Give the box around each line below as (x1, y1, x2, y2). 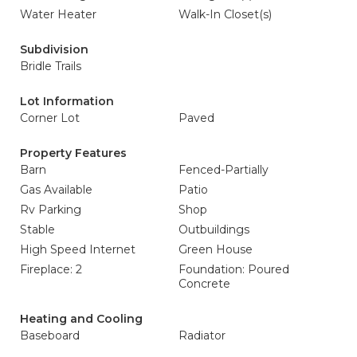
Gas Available (20, 182, 92, 197)
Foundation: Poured (178, 262, 289, 277)
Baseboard (20, 328, 80, 343)
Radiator (178, 328, 226, 343)
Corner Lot (20, 111, 80, 125)
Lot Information (20, 94, 114, 108)
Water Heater (20, 7, 96, 22)
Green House (178, 242, 253, 257)
